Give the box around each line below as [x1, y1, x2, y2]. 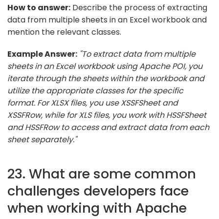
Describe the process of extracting [70, 1, 207, 13]
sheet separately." [7, 133, 77, 145]
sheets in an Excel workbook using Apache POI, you [7, 60, 202, 72]
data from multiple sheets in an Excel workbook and [7, 14, 207, 25]
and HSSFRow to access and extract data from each [7, 121, 209, 133]
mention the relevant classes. [7, 26, 121, 38]
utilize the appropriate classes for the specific [7, 85, 183, 96]
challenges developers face [7, 181, 189, 200]
